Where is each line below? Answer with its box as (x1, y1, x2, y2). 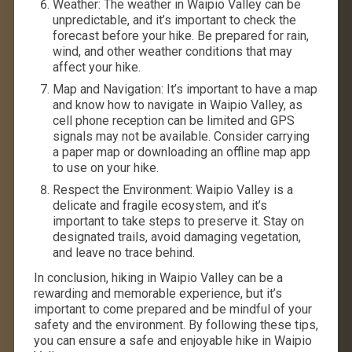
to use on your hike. (52, 159, 159, 175)
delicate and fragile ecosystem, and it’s (52, 197, 267, 213)
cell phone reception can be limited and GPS (52, 112, 295, 128)
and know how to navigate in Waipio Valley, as (52, 97, 302, 112)
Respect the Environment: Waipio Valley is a (52, 181, 293, 197)
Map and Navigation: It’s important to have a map (52, 81, 317, 97)
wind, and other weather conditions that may (52, 43, 292, 59)
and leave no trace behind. (52, 244, 195, 260)
